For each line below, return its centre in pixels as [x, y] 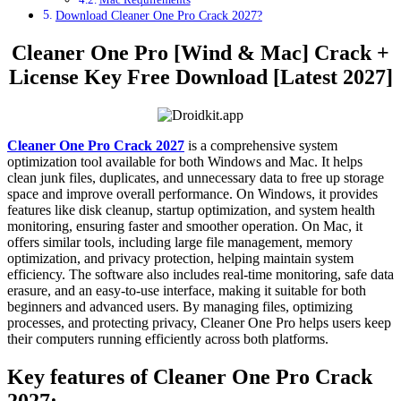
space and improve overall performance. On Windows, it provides [192, 193]
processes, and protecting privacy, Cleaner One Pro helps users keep [199, 322]
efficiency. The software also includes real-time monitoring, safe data [200, 274]
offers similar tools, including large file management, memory [180, 242]
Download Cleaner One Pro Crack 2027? [158, 15]
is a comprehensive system [261, 145]
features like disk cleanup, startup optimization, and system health [191, 209]
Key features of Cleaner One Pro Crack [190, 376]
